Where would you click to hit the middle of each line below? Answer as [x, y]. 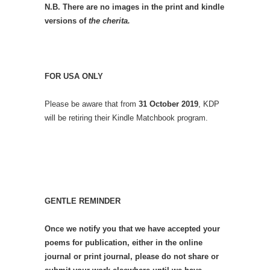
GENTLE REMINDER [83, 201]
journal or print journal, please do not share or [132, 256]
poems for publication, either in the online [124, 242]
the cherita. [109, 20]
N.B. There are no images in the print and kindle [134, 7]
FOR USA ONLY [74, 76]
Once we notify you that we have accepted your [132, 228]
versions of [67, 20]
